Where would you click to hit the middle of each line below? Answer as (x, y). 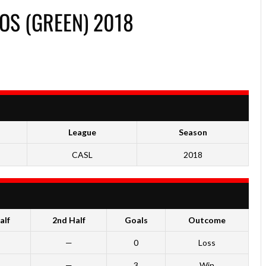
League (82, 132)
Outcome (207, 220)
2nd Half (69, 220)
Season (193, 132)
